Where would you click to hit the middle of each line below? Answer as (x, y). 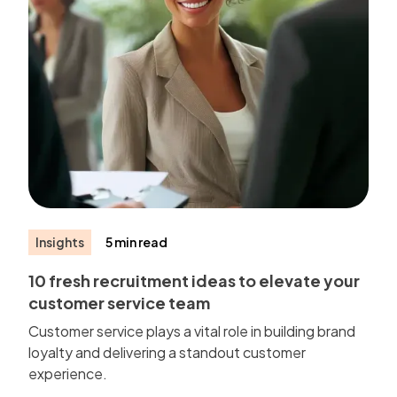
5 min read (137, 241)
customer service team (120, 302)
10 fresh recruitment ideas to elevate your (195, 280)
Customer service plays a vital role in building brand (192, 331)
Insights (60, 241)
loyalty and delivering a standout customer (167, 352)
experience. (68, 373)
